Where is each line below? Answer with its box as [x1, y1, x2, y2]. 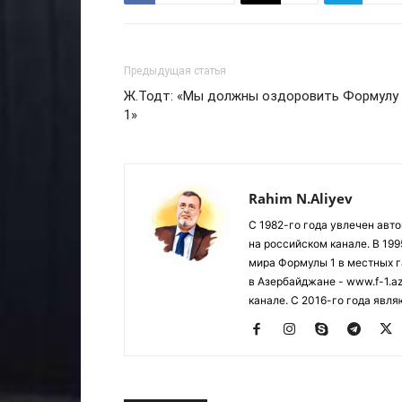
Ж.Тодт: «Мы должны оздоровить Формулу [124, 88, 398, 104]
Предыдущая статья [124, 65, 226, 77]
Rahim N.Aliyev [249, 189, 353, 207]
